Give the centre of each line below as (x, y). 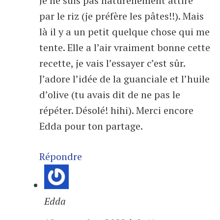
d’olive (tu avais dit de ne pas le (110, 95)
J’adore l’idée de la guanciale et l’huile (124, 79)
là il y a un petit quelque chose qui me (124, 32)
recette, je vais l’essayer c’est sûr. (112, 63)
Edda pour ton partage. (91, 126)
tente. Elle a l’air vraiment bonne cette (125, 48)
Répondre (61, 157)
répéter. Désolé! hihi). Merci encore (116, 110)
